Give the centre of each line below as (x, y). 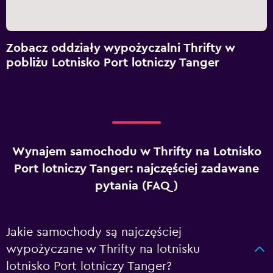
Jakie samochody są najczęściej (94, 232)
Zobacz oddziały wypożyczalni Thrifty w (121, 48)
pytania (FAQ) (136, 186)
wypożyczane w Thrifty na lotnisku (103, 249)
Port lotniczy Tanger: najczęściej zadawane (136, 169)
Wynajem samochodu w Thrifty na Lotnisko (136, 152)
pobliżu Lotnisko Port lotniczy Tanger (113, 63)
